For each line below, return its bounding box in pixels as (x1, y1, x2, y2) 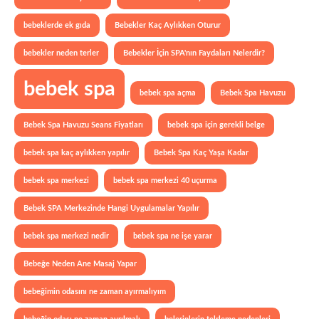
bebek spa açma (140, 89, 196, 97)
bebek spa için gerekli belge (167, 121, 265, 129)
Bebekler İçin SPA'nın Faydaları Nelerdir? (123, 49, 265, 57)
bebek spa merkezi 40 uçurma (113, 177, 217, 184)
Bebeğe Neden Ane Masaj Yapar (23, 260, 137, 268)
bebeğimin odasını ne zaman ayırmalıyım (23, 288, 166, 296)
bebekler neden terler (23, 49, 99, 57)
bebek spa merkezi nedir (23, 232, 109, 240)
